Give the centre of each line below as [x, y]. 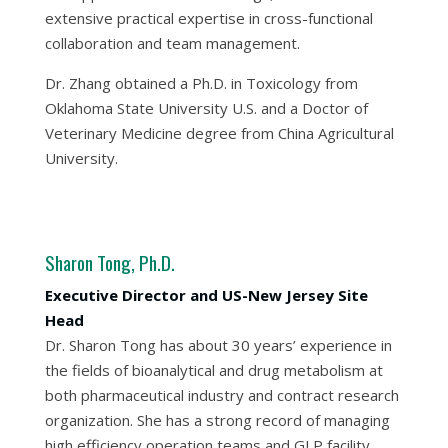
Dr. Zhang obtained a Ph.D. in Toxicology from [201, 83]
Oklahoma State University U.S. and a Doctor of [206, 108]
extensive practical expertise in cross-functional [208, 18]
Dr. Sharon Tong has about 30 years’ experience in [218, 345]
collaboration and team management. [172, 43]
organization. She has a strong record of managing [217, 420]
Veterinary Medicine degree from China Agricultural [219, 133]
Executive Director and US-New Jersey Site [206, 295]
